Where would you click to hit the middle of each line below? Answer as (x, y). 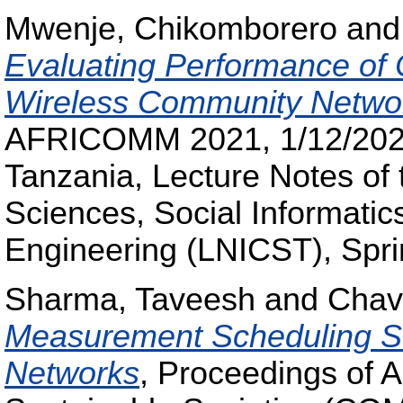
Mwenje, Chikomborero (171, 28)
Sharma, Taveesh (130, 300)
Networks (72, 374)
